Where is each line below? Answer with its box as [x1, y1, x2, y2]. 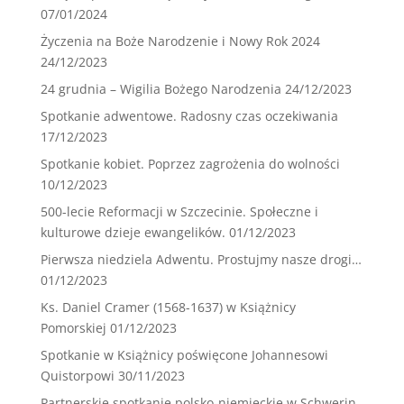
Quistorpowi [40, 367, 115, 385]
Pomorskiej [40, 319, 106, 337]
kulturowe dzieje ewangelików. [40, 224, 225, 242]
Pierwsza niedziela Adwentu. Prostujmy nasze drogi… [40, 251, 362, 269]
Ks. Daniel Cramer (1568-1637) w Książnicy [40, 298, 296, 317]
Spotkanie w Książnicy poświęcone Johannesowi [40, 346, 328, 364]
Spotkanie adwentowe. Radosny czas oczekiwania [40, 107, 338, 125]
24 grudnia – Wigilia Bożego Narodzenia [40, 80, 281, 98]
